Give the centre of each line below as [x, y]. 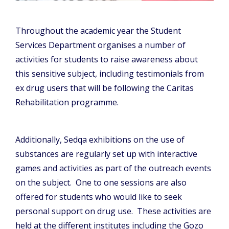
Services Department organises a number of [100, 45]
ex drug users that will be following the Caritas [105, 88]
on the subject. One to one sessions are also [101, 183]
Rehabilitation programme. [67, 102]
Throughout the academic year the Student [98, 31]
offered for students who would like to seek [99, 197]
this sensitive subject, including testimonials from [110, 74]
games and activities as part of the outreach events [113, 168]
